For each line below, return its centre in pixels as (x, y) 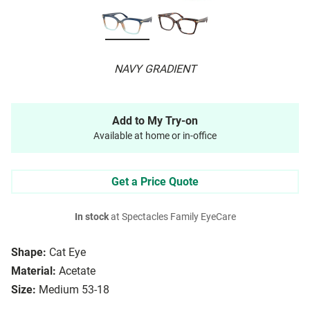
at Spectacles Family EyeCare (172, 217)
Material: (34, 271)
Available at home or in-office (155, 136)
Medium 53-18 (74, 290)
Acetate (77, 271)
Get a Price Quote (155, 182)
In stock (91, 217)
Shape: (29, 253)
